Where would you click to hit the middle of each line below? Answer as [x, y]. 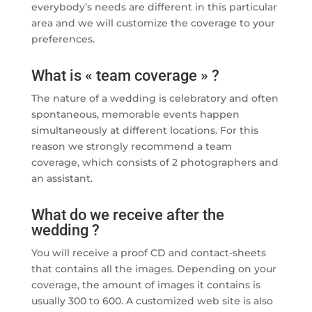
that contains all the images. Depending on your [154, 269]
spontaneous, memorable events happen [135, 115]
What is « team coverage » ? [125, 76]
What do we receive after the [127, 215]
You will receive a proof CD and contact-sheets [148, 253]
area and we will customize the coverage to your [153, 23]
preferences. [63, 39]
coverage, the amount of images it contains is [146, 285]
